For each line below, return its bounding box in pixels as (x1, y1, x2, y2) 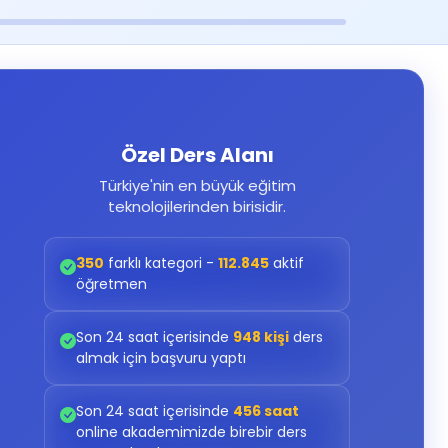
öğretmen (76, 274, 148, 294)
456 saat (233, 401, 300, 421)
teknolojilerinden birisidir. (108, 196, 287, 217)
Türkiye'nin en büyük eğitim (98, 175, 296, 196)
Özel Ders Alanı (120, 141, 274, 169)
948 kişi (233, 327, 290, 347)
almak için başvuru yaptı (76, 348, 247, 368)
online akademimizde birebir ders (76, 422, 308, 442)
